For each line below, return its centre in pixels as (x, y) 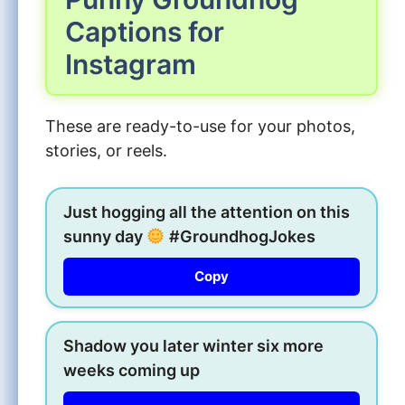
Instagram (131, 64)
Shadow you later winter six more (193, 345)
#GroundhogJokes (240, 236)
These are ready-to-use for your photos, (200, 126)
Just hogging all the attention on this (207, 212)
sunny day (105, 236)
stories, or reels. (106, 150)
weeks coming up (132, 370)
